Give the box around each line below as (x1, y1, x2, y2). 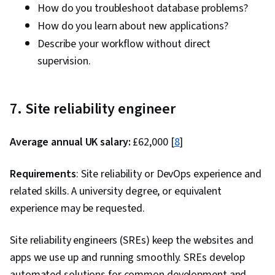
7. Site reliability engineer (10, 98, 176, 120)
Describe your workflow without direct (37, 36, 211, 52)
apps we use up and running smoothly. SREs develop (10, 250, 246, 266)
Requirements (10, 166, 76, 182)
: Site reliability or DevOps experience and (76, 166, 261, 182)
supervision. (37, 53, 91, 69)
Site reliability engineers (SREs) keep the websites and (10, 233, 254, 249)
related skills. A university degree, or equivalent (10, 184, 222, 199)
